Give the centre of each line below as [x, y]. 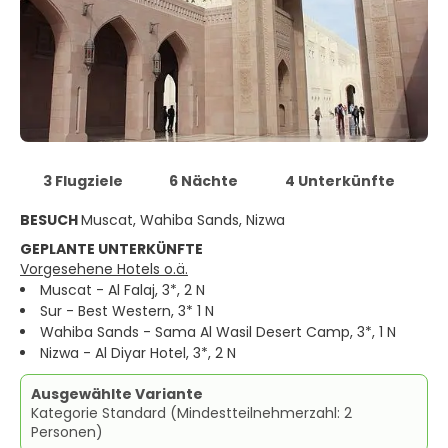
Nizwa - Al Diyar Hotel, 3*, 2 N [138, 353]
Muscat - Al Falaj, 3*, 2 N [122, 290]
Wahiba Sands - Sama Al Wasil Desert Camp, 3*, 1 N [218, 332]
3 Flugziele [82, 181]
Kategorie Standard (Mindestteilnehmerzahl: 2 [191, 413]
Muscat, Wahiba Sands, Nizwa [183, 220]
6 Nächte [203, 181]
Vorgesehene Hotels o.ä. [104, 269]
